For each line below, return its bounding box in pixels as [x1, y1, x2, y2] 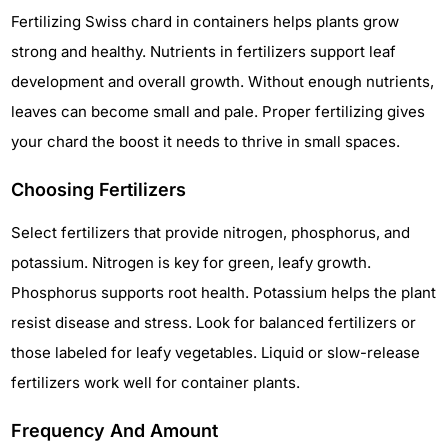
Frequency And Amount [11, 419, 218, 441]
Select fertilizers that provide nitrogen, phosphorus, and [11, 222, 410, 242]
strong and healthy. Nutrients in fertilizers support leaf [11, 41, 396, 61]
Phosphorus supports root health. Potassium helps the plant [11, 282, 436, 302]
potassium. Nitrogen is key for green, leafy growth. [11, 252, 371, 272]
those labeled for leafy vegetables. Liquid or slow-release [11, 342, 420, 362]
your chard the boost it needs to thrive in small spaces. [11, 131, 400, 151]
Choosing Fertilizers [11, 178, 186, 200]
